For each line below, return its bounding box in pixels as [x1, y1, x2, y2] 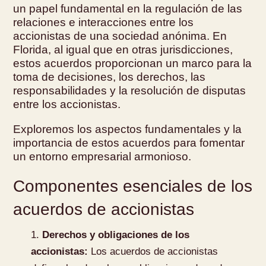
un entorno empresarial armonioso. [13, 150, 192, 163]
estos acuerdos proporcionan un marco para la [13, 56, 252, 69]
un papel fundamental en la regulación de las [13, 2, 243, 15]
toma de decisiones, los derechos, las [13, 70, 206, 83]
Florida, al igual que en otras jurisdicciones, [13, 43, 233, 56]
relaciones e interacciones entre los [13, 15, 194, 28]
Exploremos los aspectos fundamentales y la [13, 122, 242, 135]
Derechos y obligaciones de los [42, 229, 190, 240]
